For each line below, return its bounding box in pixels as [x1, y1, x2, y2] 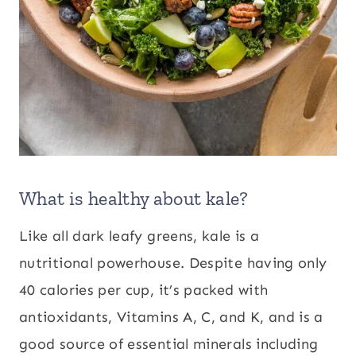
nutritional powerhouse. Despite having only [19, 254, 327, 272]
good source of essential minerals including [19, 335, 319, 353]
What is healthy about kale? [19, 187, 249, 210]
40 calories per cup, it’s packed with [19, 281, 269, 299]
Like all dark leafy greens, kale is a [19, 227, 260, 245]
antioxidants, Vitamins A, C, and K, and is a [19, 308, 323, 326]
